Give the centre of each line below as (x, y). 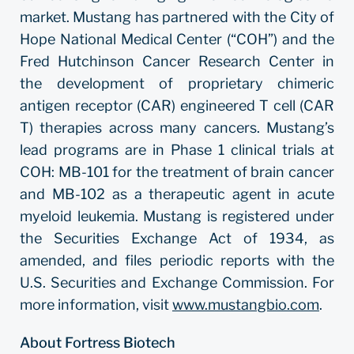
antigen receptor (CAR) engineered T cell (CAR (177, 105)
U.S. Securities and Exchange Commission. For (177, 282)
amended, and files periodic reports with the (177, 260)
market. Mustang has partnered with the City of (177, 17)
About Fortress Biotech (98, 343)
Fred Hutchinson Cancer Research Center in (177, 61)
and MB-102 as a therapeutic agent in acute (177, 194)
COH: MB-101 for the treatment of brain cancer (177, 172)
